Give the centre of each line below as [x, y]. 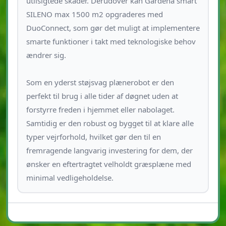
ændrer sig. [46, 55]
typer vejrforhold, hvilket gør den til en [93, 136]
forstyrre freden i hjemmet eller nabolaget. [100, 109]
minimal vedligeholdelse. [70, 177]
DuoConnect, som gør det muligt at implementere [113, 27]
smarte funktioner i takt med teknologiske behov [111, 41]
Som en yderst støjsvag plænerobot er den [100, 82]
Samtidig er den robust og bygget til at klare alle [110, 123]
